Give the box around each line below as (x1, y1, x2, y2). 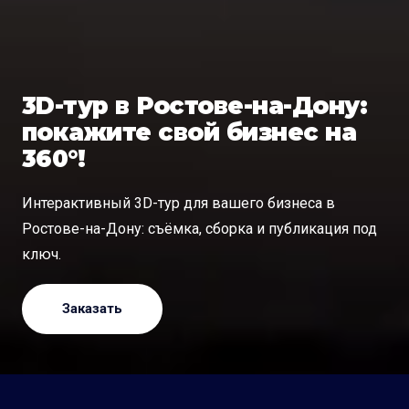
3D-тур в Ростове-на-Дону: (22, 90, 368, 121)
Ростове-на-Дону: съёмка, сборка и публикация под (22, 219, 377, 237)
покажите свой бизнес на (22, 117, 357, 147)
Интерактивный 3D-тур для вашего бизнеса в (22, 194, 335, 212)
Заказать (62, 299, 122, 317)
